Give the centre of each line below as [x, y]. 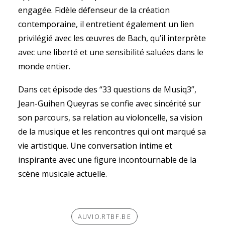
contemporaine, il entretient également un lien [106, 24]
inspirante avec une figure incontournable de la [107, 160]
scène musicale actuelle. [63, 174]
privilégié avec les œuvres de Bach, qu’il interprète [112, 38]
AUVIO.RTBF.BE [104, 216]
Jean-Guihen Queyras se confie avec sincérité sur [109, 103]
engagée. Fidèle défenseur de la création [94, 10]
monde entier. [44, 66]
